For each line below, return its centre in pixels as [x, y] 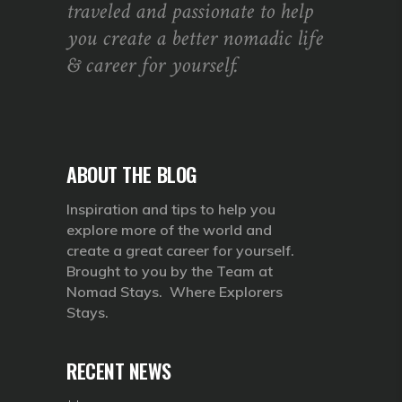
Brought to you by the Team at [170, 271]
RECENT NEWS [119, 370]
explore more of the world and [169, 229]
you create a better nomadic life [195, 38]
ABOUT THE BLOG [131, 174]
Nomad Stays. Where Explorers [175, 291]
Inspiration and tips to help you [171, 209]
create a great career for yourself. [182, 250]
